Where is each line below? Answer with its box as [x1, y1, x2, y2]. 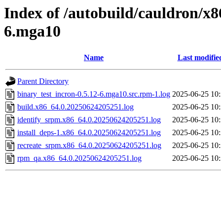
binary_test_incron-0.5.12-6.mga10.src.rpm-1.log [17, 90, 170, 99]
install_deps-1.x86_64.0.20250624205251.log [17, 128, 161, 137]
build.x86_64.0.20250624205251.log [17, 103, 134, 111]
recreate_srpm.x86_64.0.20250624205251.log [17, 141, 161, 150]
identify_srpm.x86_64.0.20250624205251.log [17, 115, 161, 124]
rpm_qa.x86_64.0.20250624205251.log [17, 154, 142, 163]
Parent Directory [17, 77, 69, 86]
